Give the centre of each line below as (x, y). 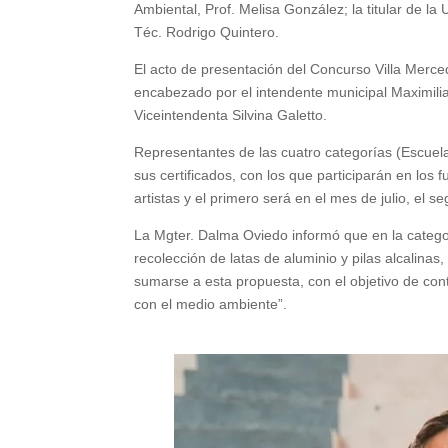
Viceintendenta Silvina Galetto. (231, 115)
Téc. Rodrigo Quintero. (207, 32)
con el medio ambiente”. (211, 304)
